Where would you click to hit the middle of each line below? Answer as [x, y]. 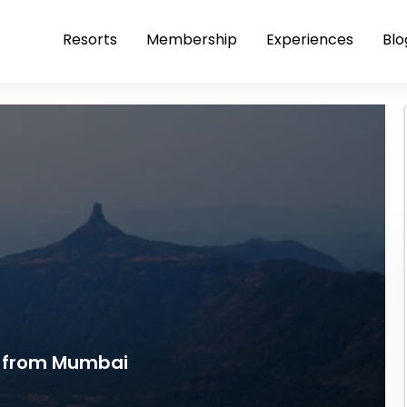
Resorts [90, 40]
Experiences [310, 40]
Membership [192, 40]
